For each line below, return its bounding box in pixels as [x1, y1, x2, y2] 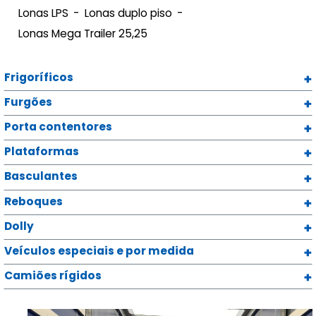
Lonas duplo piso [84, 5, 172, 20]
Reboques [4, 193, 63, 209]
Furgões [4, 94, 52, 109]
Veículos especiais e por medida [4, 243, 194, 258]
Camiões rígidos [4, 268, 102, 284]
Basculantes [4, 169, 78, 184]
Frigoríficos [4, 69, 73, 85]
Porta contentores [4, 119, 112, 135]
